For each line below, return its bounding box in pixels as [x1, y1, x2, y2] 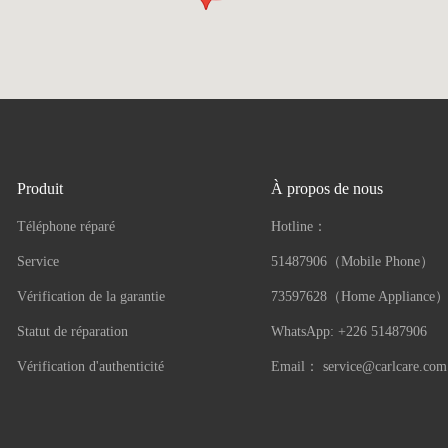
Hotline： [270, 218, 327, 234]
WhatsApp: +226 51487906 [270, 323, 427, 339]
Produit [17, 179, 64, 197]
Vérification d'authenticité [17, 358, 165, 374]
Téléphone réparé [17, 218, 116, 234]
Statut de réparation [17, 323, 129, 339]
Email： [270, 358, 323, 374]
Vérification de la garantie [17, 288, 166, 304]
